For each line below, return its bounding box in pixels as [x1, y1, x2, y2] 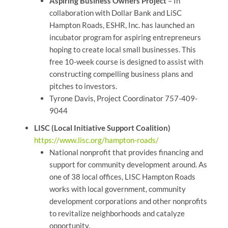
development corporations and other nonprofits [49, 196, 207, 206]
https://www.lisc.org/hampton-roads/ [34, 135, 159, 145]
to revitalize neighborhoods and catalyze [49, 209, 185, 218]
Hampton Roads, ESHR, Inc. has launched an [49, 20, 194, 30]
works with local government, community [49, 184, 186, 194]
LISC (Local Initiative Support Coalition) [34, 123, 170, 133]
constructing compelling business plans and [49, 69, 193, 79]
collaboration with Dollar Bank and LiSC [49, 8, 182, 18]
